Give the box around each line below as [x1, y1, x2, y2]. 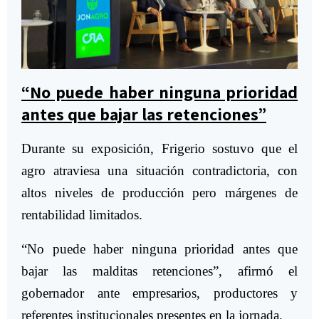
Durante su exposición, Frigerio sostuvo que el [21, 141, 298, 157]
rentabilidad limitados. [21, 207, 142, 223]
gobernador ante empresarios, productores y [21, 286, 298, 301]
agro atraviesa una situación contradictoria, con [21, 163, 298, 179]
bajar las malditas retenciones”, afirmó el [21, 263, 298, 279]
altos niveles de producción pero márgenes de [21, 185, 298, 201]
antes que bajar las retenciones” [21, 103, 266, 126]
